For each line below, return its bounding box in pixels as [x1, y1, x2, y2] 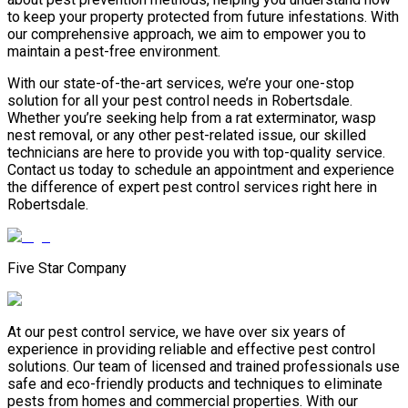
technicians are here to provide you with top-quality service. [7, 144, 385, 162]
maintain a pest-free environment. [7, 43, 220, 61]
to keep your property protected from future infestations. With [7, 8, 399, 26]
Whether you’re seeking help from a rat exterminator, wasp [7, 109, 376, 127]
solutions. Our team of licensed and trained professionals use [7, 358, 400, 376]
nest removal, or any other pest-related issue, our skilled [7, 127, 366, 145]
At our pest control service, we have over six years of [7, 323, 346, 342]
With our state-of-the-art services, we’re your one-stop [7, 75, 354, 93]
